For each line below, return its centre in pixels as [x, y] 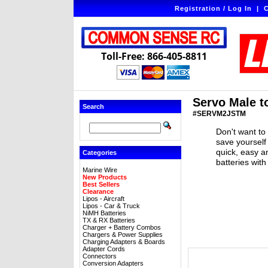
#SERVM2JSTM [219, 114]
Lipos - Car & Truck [111, 206]
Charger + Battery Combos [122, 227]
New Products [105, 177]
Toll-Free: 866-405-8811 [154, 56]
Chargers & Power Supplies [123, 234]
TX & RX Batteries [109, 220]
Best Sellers [101, 184]
